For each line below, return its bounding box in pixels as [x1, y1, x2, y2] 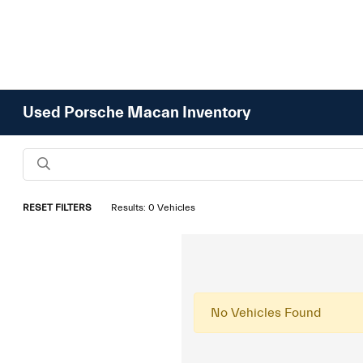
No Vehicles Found [211, 305, 321, 320]
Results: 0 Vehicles [111, 202, 196, 213]
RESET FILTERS [23, 202, 92, 213]
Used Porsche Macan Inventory [23, 103, 251, 122]
